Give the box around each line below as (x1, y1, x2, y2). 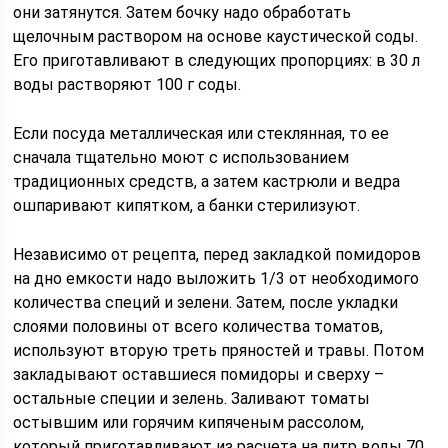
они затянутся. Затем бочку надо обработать (13, 3, 352, 22)
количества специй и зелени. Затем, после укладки (13, 293, 399, 312)
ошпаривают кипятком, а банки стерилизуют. (13, 196, 361, 215)
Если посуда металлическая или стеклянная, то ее (13, 124, 390, 143)
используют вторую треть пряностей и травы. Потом (13, 341, 425, 360)
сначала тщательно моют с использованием (13, 148, 350, 167)
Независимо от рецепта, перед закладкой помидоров (13, 245, 422, 264)
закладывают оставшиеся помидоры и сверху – (13, 365, 385, 384)
